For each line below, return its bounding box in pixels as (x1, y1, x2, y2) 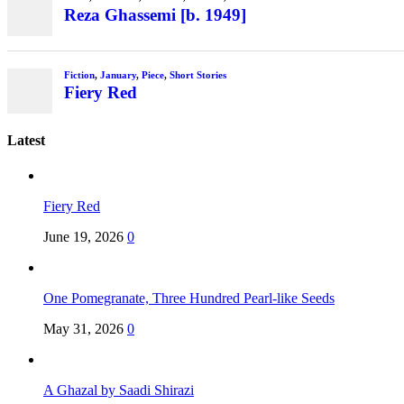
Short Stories (169, 69, 226, 80)
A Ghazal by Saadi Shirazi (43, 382, 194, 399)
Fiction (63, 69, 95, 80)
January (99, 69, 136, 80)
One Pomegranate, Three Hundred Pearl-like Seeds (43, 290, 335, 307)
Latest (7, 132, 45, 148)
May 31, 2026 (43, 321, 124, 337)
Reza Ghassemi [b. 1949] (63, 5, 246, 25)
